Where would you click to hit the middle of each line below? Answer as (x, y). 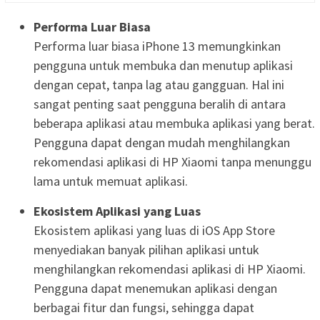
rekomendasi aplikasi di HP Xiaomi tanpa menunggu (172, 161)
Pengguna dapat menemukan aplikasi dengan (155, 288)
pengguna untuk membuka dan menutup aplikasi (163, 65)
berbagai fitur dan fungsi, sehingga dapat (144, 307)
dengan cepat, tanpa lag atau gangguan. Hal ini (159, 84)
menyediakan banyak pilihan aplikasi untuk (146, 249)
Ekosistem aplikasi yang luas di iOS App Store (154, 230)
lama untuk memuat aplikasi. (111, 181)
